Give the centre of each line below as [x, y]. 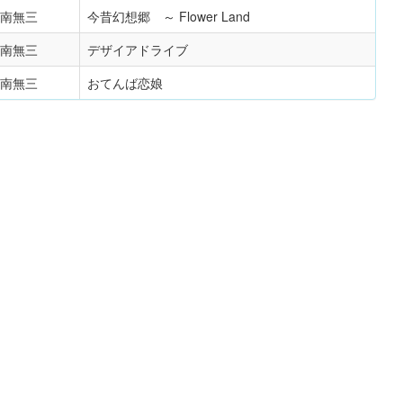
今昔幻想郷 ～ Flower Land [169, 16]
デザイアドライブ [138, 49]
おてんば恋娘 [125, 83]
